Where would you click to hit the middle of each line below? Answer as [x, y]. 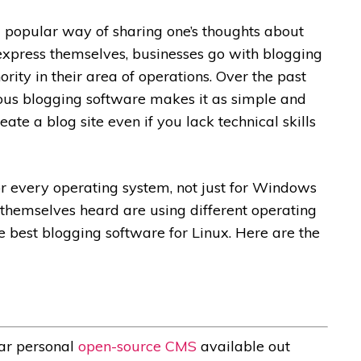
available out [243, 346]
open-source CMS [137, 346]
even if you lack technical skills [210, 121]
